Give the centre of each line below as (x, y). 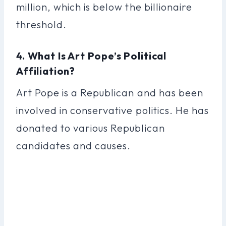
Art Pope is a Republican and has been (110, 92)
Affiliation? (46, 71)
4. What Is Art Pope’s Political (92, 55)
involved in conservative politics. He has (112, 110)
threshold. (42, 24)
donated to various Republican (91, 128)
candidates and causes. (74, 145)
